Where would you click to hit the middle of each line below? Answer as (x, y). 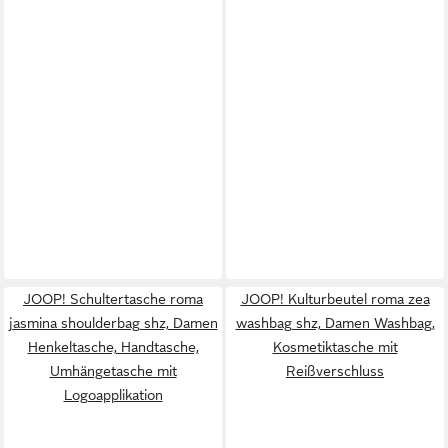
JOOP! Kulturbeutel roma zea (335, 298)
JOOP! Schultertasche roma (113, 298)
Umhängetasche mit (113, 370)
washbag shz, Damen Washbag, (335, 322)
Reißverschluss (335, 370)
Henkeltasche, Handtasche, (113, 346)
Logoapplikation (113, 394)
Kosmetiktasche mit (335, 346)
